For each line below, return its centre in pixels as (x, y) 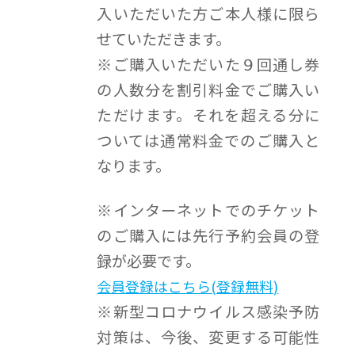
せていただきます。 (164, 39)
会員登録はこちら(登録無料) (188, 286)
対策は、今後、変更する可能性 (208, 337)
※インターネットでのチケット (208, 210)
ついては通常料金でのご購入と (208, 141)
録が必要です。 (149, 261)
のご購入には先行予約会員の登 (208, 236)
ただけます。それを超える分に (208, 115)
